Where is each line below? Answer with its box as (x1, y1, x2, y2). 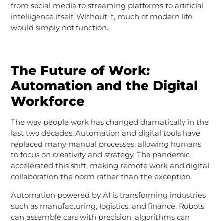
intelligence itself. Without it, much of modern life (10, 11, 192, 21)
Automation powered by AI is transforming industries (10, 190, 206, 200)
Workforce (10, 93, 85, 109)
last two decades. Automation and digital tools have (10, 128, 200, 138)
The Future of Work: (10, 62, 150, 78)
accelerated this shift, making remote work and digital (10, 160, 209, 170)
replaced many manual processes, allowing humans (10, 139, 201, 148)
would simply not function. (10, 22, 108, 32)
